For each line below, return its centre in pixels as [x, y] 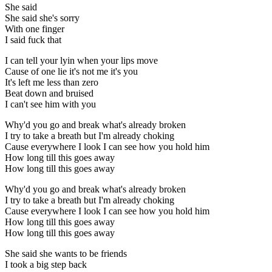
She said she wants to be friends [66, 253]
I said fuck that [33, 39]
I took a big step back [46, 264]
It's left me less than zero [52, 82]
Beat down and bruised [49, 93]
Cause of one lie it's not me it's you [71, 71]
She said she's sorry [42, 18]
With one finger [35, 29]
